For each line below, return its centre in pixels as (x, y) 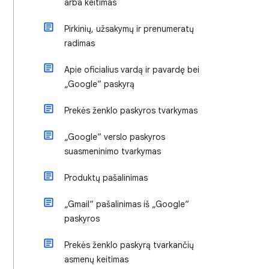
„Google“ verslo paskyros (115, 137)
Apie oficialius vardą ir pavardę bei (132, 70)
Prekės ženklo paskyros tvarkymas (131, 110)
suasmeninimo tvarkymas (113, 151)
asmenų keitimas (96, 259)
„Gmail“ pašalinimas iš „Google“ (127, 204)
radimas (80, 43)
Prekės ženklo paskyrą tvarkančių (129, 245)
